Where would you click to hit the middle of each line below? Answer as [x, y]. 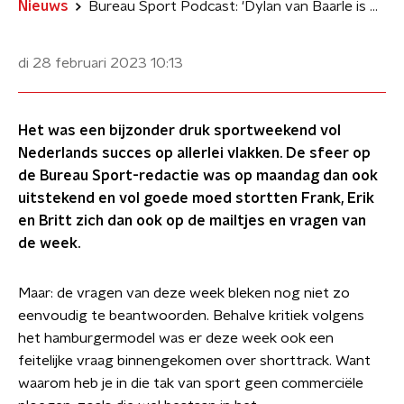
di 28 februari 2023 [83, 63]
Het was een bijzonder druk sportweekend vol [179, 131]
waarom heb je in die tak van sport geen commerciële [191, 383]
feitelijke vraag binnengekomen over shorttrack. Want [194, 361]
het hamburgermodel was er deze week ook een [176, 338]
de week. [49, 243]
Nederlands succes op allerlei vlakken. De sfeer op [194, 153]
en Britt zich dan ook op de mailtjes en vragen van [192, 221]
